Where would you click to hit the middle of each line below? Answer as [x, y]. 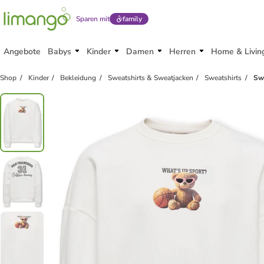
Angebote [22, 52]
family [132, 19]
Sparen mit [93, 19]
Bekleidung [78, 78]
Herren [182, 52]
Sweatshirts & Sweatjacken [150, 78]
